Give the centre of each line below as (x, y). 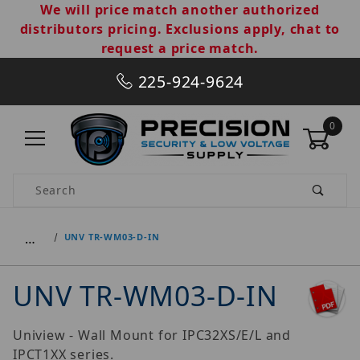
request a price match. (180, 48)
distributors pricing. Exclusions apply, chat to (180, 29)
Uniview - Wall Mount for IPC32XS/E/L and (152, 335)
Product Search (59, 182)
